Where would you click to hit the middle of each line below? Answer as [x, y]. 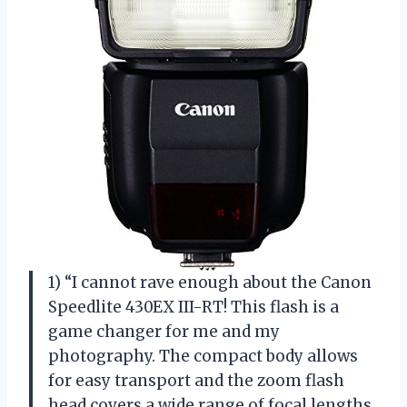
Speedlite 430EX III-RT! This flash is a [194, 307]
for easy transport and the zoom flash [196, 380]
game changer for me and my [164, 331]
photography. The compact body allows [203, 356]
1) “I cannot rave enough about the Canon [210, 282]
